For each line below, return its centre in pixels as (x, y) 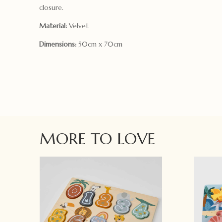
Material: (54, 26)
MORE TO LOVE (97, 139)
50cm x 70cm (101, 44)
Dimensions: (59, 44)
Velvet (79, 26)
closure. (52, 7)
